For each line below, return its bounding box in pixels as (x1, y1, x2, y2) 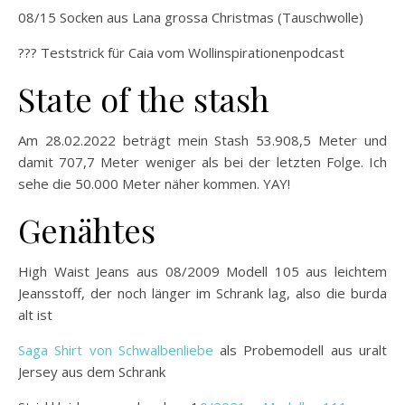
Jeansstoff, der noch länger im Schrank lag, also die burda (18, 283, 387, 302)
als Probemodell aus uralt (212, 340, 388, 359)
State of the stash (18, 76, 269, 120)
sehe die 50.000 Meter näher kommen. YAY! (18, 174, 290, 193)
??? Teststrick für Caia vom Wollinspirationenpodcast (18, 42, 344, 61)
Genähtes (18, 207, 155, 251)
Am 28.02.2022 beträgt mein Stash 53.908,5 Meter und (18, 130, 387, 149)
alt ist (18, 305, 52, 324)
